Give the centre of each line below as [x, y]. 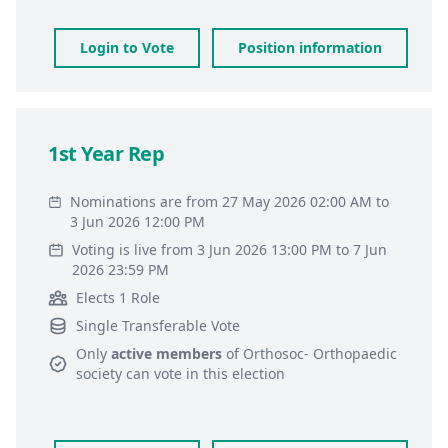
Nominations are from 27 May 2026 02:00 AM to [230, 201]
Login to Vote [127, 47]
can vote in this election [203, 373]
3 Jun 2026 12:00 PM [138, 221]
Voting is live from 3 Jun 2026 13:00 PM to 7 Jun [229, 249]
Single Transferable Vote [158, 325]
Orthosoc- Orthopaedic [320, 353]
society [99, 373]
